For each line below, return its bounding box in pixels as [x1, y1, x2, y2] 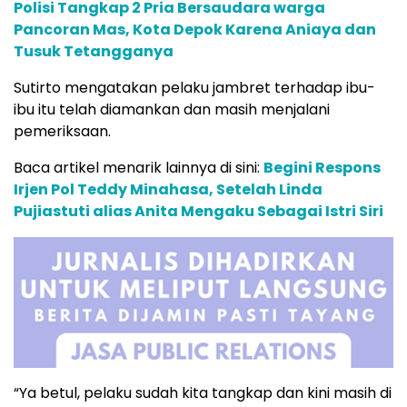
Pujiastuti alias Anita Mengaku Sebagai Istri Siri [14, 201, 383, 223]
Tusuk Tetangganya [14, 41, 174, 63]
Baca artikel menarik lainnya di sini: [14, 157, 263, 179]
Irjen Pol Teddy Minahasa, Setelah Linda [14, 179, 323, 201]
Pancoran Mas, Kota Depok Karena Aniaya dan [14, 19, 376, 41]
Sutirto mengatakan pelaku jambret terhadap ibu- [14, 77, 375, 99]
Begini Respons [263, 157, 381, 179]
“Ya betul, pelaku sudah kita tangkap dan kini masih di [14, 382, 392, 404]
